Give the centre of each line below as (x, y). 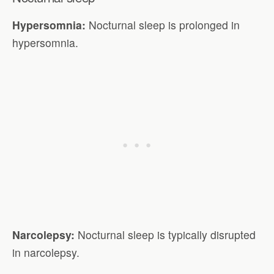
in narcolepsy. (46, 252)
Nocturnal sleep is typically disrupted (167, 234)
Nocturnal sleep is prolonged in (164, 24)
